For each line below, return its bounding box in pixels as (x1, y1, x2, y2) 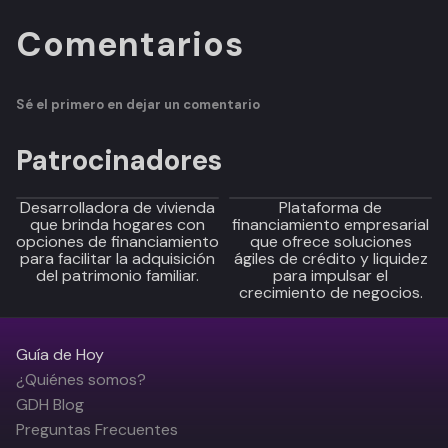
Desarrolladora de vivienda (20, 197, 215, 218)
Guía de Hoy (16, 344, 104, 365)
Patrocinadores (16, 142, 222, 179)
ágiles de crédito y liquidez (233, 248, 428, 269)
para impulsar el (273, 265, 388, 286)
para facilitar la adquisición (20, 248, 215, 269)
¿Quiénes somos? (16, 369, 146, 390)
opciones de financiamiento (16, 231, 219, 252)
